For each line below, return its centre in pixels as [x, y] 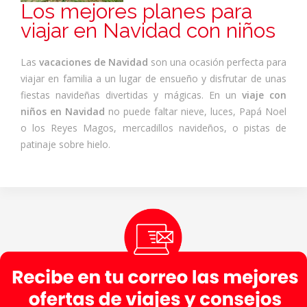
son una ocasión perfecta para [217, 62]
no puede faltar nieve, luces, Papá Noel [196, 111]
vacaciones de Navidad [94, 62]
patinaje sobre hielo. [65, 144]
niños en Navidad [63, 111]
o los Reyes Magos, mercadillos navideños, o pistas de [153, 128]
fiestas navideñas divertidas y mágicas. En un [131, 95]
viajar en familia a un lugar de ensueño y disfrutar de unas [153, 78]
